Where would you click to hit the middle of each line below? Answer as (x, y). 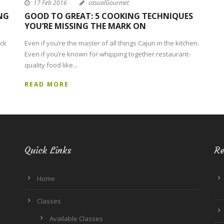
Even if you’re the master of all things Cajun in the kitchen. (112, 43)
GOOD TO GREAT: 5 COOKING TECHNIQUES (109, 16)
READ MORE (47, 84)
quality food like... (51, 65)
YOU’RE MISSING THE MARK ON (85, 26)
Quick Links (48, 150)
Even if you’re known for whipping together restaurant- (107, 54)
